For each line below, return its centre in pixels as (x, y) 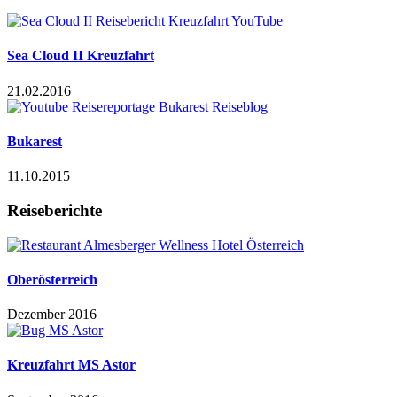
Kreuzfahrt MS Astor (71, 365)
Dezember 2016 (52, 315)
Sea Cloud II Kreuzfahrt (81, 56)
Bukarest (35, 141)
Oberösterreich (52, 279)
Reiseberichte (54, 210)
